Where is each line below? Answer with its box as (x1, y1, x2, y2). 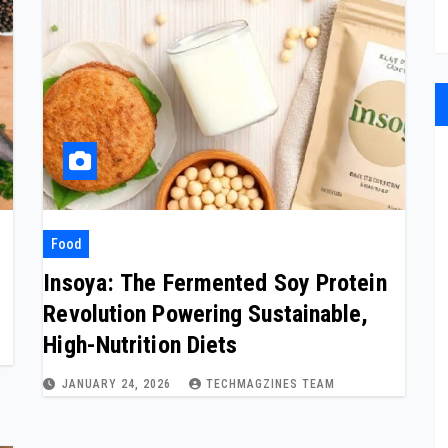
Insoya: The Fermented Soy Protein (43, 268, 387, 297)
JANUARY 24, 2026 (62, 376, 176, 391)
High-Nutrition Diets (43, 330, 238, 359)
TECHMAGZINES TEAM (206, 376, 336, 391)
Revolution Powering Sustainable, (43, 299, 369, 328)
